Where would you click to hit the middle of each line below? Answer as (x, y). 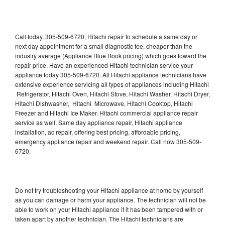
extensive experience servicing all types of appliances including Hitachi (112, 84)
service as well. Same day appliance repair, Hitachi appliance (99, 122)
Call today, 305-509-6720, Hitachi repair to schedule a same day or (106, 36)
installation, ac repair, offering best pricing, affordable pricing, (98, 132)
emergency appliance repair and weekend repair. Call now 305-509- (108, 141)
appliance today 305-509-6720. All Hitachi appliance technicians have (111, 74)
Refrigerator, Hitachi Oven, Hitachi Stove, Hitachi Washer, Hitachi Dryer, (113, 93)
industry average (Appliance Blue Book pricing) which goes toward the (111, 55)
